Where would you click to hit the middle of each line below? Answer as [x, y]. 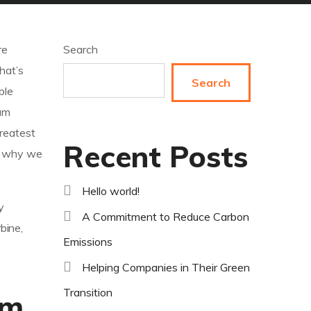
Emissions [88, 242]
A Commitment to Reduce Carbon [166, 217]
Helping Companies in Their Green [166, 268]
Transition [88, 293]
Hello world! [111, 191]
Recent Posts [155, 157]
